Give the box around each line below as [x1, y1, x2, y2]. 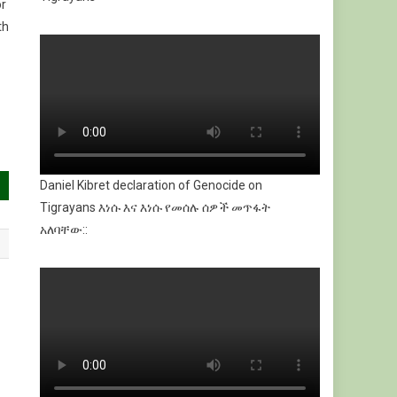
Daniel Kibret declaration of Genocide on [40, 177, 263, 192]
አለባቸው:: [40, 222, 89, 237]
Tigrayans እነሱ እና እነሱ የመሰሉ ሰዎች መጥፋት [40, 199, 271, 214]
